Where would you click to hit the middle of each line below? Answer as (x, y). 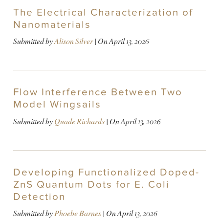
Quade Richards (79, 121)
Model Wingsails (57, 105)
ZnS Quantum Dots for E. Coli (91, 184)
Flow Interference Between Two (98, 92)
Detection (39, 197)
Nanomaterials (52, 24)
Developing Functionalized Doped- (106, 172)
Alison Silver (73, 42)
